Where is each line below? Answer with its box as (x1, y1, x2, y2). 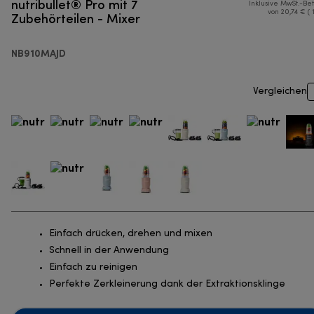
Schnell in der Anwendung (49, 246, 169, 256)
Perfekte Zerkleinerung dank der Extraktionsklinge (49, 280, 285, 289)
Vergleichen (253, 87, 307, 97)
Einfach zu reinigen (49, 263, 137, 273)
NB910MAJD (11, 47, 66, 60)
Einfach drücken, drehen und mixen (49, 229, 212, 239)
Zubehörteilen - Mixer (11, 9, 140, 27)
